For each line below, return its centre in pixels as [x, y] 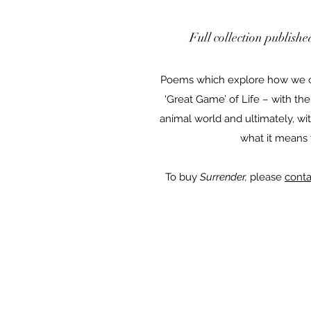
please [266, 177]
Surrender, [224, 177]
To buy [183, 177]
